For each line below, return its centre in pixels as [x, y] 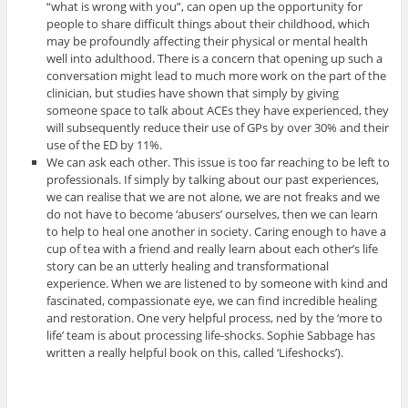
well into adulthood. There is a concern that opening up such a [215, 58]
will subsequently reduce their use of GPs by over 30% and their [218, 127]
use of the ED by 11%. [105, 144]
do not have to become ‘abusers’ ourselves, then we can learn [213, 214]
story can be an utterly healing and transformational [188, 265]
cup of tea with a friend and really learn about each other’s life [213, 248]
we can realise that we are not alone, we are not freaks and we [214, 196]
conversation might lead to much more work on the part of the [217, 75]
